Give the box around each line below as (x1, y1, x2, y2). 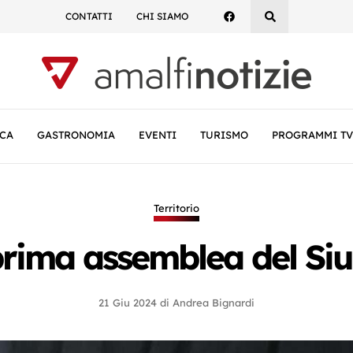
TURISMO (200, 128, 248, 141)
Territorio (154, 202, 199, 214)
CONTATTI (65, 10, 113, 22)
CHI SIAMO (136, 10, 188, 22)
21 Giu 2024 (98, 296, 157, 309)
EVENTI (139, 128, 176, 141)
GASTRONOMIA (37, 128, 115, 141)
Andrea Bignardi (173, 296, 255, 309)
